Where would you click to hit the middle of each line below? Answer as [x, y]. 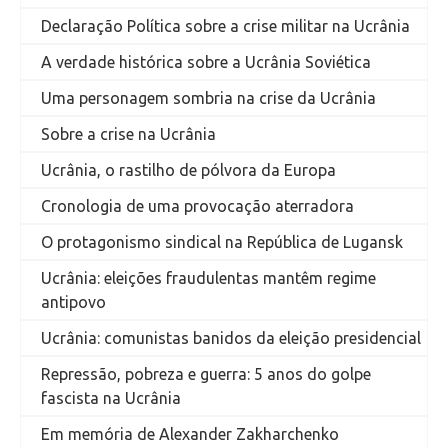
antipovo [73, 302]
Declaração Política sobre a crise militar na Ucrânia [225, 26]
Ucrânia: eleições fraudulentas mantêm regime [208, 278]
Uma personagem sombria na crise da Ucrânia [208, 98]
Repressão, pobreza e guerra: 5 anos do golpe [206, 374]
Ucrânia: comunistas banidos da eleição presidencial [231, 338]
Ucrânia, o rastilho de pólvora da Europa [188, 170]
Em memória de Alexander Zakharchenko [190, 434]
